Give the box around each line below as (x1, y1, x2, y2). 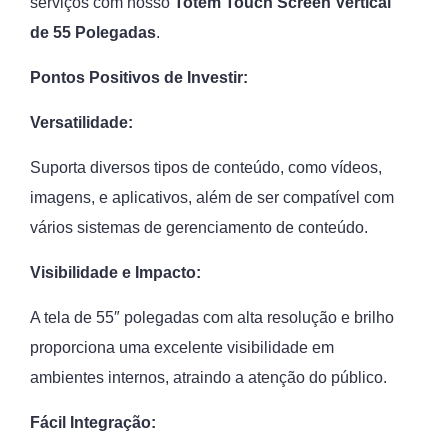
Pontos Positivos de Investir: (30, 69, 248, 86)
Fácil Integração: (30, 414, 156, 431)
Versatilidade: (30, 114, 133, 131)
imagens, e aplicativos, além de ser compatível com (30, 189, 394, 206)
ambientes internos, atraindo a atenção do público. (30, 369, 387, 386)
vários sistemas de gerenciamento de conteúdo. (30, 219, 368, 236)
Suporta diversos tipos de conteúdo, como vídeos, (30, 159, 382, 176)
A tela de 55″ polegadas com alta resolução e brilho (30, 309, 394, 326)
